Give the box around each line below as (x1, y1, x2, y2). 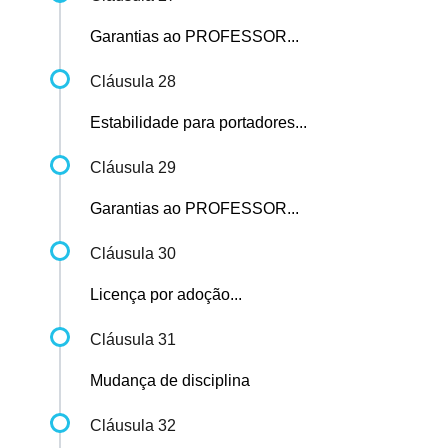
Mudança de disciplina (90, 372, 250, 390)
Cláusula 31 (90, 331, 176, 349)
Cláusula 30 (90, 245, 176, 263)
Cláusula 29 (90, 159, 176, 177)
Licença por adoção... (90, 286, 242, 304)
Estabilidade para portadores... (90, 114, 307, 132)
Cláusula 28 (90, 73, 176, 91)
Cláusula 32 (90, 417, 176, 435)
